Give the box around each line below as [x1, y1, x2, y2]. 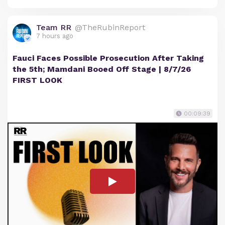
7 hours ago [36, 32, 73, 40]
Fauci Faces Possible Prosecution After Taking [13, 53, 204, 63]
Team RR [36, 23, 71, 33]
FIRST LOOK [13, 75, 62, 85]
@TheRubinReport [75, 23, 145, 33]
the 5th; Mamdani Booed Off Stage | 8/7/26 [13, 64, 191, 74]
